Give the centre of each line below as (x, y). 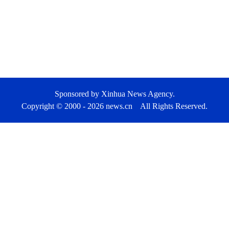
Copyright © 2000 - (54, 106)
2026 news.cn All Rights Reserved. (147, 106)
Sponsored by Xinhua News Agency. (114, 94)
